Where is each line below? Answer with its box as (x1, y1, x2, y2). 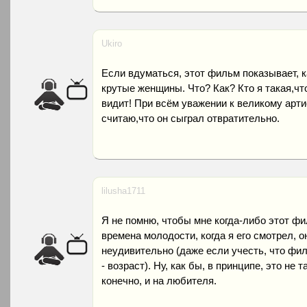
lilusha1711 (101, 186, 145, 196)
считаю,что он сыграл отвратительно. (101, 112, 280, 124)
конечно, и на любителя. (101, 275, 217, 286)
